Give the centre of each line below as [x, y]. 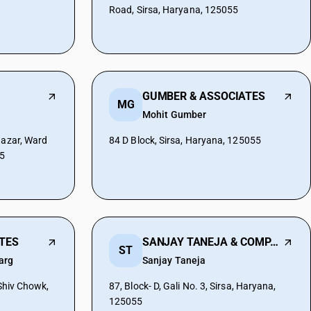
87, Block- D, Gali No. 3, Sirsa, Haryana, [193, 286]
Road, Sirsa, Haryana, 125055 [174, 10]
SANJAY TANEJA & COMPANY [275, 242]
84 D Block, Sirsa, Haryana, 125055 [185, 140]
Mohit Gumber [175, 115]
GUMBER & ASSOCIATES [204, 96]
